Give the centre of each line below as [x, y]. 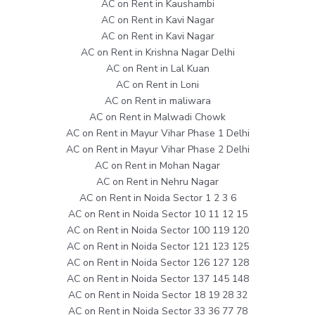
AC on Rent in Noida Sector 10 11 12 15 [157, 214]
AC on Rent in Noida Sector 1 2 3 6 [157, 198]
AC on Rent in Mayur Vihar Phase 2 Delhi [157, 150]
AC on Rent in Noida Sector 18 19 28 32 [157, 295]
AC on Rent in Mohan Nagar [157, 166]
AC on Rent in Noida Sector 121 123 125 [157, 247]
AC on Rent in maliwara [157, 101]
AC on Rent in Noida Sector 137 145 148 [157, 279]
